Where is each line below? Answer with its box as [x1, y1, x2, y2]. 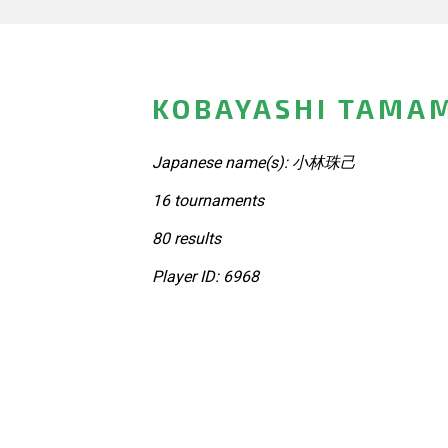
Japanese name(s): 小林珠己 [152, 152, 356, 172]
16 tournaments [152, 190, 264, 210]
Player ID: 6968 [152, 266, 259, 286]
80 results [152, 228, 221, 248]
